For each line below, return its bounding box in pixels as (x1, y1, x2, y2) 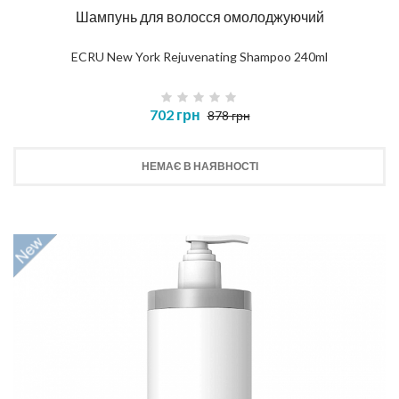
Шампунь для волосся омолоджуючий (75, 8, 324, 26)
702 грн (149, 106, 200, 124)
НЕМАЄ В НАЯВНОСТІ (141, 159, 258, 174)
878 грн (207, 108, 250, 124)
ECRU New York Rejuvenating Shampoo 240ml (71, 49, 328, 65)
